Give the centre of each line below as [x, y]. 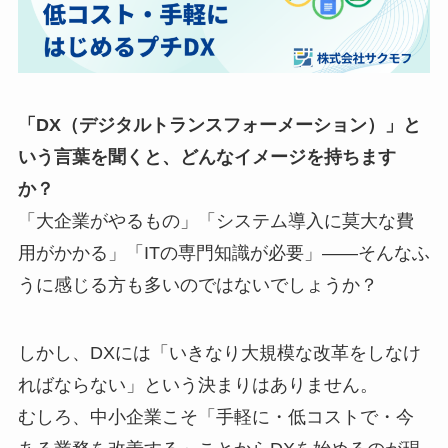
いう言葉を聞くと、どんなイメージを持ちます [206, 157]
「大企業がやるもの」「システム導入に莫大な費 [215, 221]
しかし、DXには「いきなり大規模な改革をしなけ [219, 352]
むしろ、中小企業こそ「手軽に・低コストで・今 [215, 416]
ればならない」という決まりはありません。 [197, 384]
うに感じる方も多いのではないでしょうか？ [197, 285]
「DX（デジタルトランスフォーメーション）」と [219, 125]
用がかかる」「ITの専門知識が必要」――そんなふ [223, 253]
